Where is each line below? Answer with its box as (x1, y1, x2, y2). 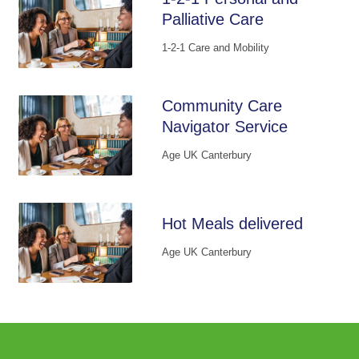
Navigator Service (161, 117, 288, 135)
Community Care (161, 96, 282, 115)
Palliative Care (161, 10, 264, 28)
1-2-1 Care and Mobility (161, 41, 269, 54)
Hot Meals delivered (161, 214, 303, 232)
